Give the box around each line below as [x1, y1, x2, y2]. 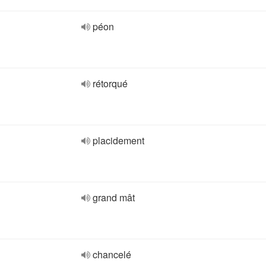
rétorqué [93, 77, 128, 90]
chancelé [93, 248, 131, 261]
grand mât [93, 191, 135, 204]
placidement [93, 134, 144, 147]
